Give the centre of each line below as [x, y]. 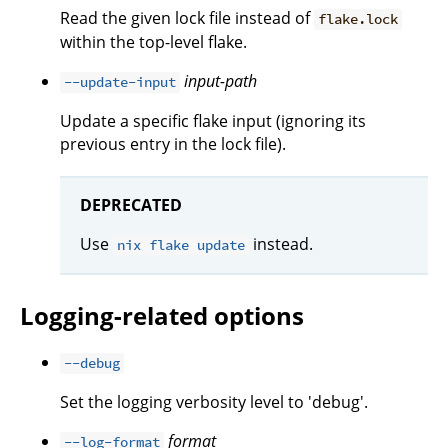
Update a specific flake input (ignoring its [213, 121]
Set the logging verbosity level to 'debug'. [214, 402]
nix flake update [181, 244]
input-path [221, 81]
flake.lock [358, 19]
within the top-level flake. [153, 42]
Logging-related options [162, 315]
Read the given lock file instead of [187, 18]
